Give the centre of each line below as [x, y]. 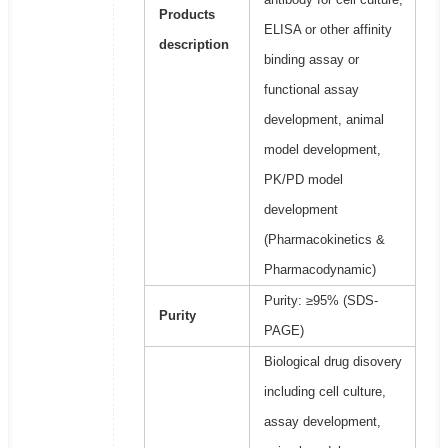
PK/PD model [303, 180]
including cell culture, [324, 392]
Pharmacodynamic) [319, 270]
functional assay [311, 90]
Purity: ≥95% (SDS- [320, 301]
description [193, 45]
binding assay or [311, 60]
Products [186, 15]
